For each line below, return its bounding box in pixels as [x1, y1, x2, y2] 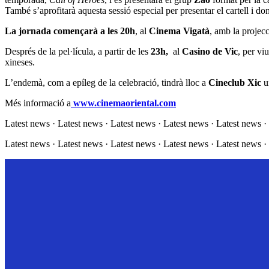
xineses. [5, 57, 35, 68]
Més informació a [5, 98, 71, 109]
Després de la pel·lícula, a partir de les [5, 46, 151, 57]
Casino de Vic [182, 46, 238, 57]
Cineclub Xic [208, 77, 261, 88]
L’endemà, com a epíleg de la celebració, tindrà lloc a [5, 77, 208, 88]
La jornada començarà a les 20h [5, 26, 135, 37]
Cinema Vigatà [149, 26, 210, 37]
